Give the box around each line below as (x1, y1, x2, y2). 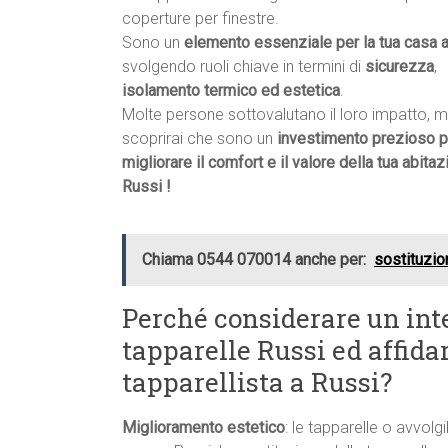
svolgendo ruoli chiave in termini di (122, 57, 365, 77)
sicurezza (365, 57, 434, 77)
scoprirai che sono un (122, 129, 277, 149)
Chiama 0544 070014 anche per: (142, 250, 366, 270)
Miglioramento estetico (122, 418, 285, 438)
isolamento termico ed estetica (122, 81, 340, 101)
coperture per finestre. (122, 9, 279, 29)
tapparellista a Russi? (122, 365, 392, 400)
